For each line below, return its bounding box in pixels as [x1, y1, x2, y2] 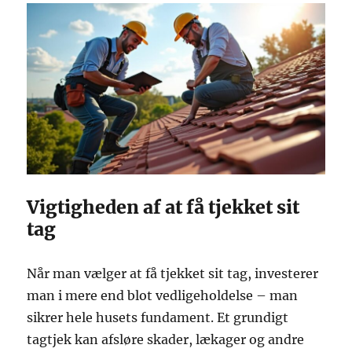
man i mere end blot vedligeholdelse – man [27, 287, 299, 303]
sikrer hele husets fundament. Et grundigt [27, 309, 289, 325]
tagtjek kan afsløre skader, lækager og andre [27, 331, 305, 347]
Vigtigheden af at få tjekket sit [27, 195, 300, 218]
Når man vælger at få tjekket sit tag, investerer [27, 265, 319, 281]
